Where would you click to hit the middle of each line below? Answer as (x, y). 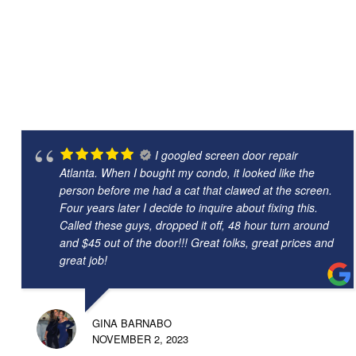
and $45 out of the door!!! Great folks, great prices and (197, 242)
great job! (83, 260)
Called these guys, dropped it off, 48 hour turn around (194, 225)
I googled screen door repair (226, 155)
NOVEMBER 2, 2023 (140, 339)
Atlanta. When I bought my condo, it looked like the (187, 172)
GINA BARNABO (132, 323)
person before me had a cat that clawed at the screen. (196, 190)
